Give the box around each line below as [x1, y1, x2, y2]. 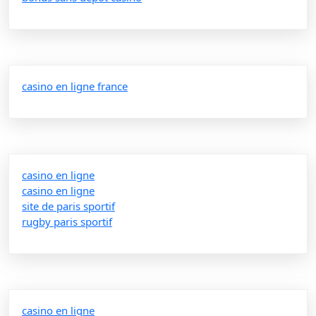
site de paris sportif [22, 198, 115, 213]
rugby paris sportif [22, 214, 112, 229]
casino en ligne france [22, 78, 128, 93]
